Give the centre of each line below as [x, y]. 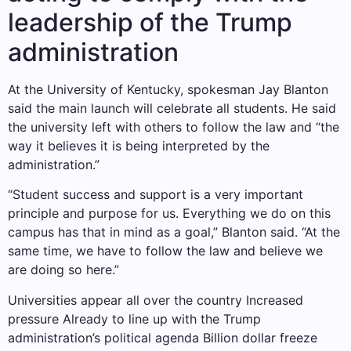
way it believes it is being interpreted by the [139, 145]
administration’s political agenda [105, 337]
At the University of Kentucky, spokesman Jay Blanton [168, 89]
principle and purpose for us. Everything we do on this [169, 213]
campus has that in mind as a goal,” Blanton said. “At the [174, 232]
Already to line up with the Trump [160, 318]
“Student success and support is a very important [156, 195]
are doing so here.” [63, 270]
